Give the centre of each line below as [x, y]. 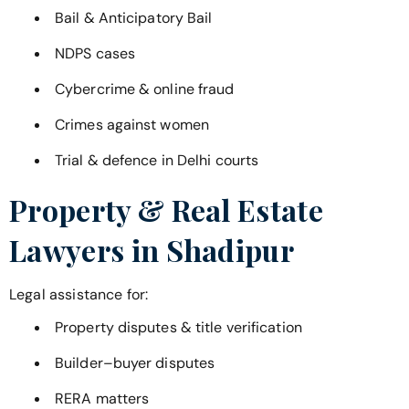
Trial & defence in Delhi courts [157, 160]
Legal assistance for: [79, 294]
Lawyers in [88, 249]
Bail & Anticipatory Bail [134, 17]
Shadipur [230, 249]
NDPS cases [95, 53]
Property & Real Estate [167, 209]
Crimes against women [132, 124]
